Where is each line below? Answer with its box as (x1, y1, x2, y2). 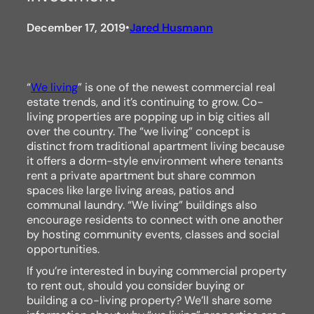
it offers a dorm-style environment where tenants (27, 153, 283, 168)
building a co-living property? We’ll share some (27, 292, 272, 308)
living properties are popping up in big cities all (27, 109, 270, 124)
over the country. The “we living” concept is (27, 123, 250, 139)
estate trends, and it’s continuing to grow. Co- (27, 94, 264, 109)
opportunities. (27, 241, 100, 257)
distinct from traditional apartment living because (27, 138, 285, 153)
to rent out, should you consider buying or (27, 278, 245, 293)
